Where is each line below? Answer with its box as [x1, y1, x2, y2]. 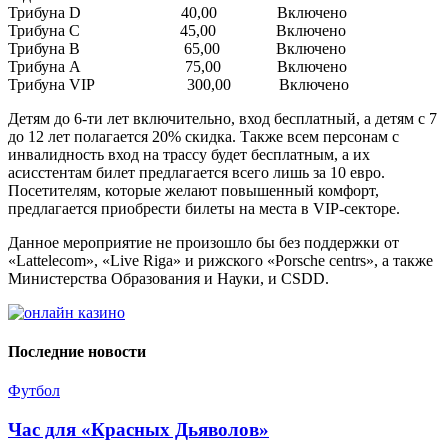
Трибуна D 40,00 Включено [8, 3, 347, 21]
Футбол [8, 382, 60, 400]
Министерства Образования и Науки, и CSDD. [8, 269, 329, 287]
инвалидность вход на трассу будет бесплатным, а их [8, 145, 370, 163]
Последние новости [8, 343, 146, 361]
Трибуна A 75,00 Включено [8, 57, 347, 75]
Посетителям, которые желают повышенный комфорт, [8, 181, 379, 199]
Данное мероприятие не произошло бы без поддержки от [8, 233, 399, 251]
